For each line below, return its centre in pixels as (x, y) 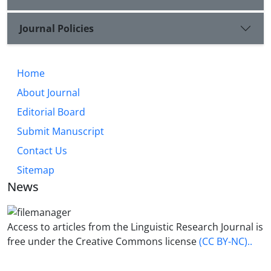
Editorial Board (51, 112)
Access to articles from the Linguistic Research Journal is (135, 227)
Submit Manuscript (60, 132)
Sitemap (36, 170)
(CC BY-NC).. (226, 241)
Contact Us (42, 151)
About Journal (48, 93)
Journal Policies (57, 28)
